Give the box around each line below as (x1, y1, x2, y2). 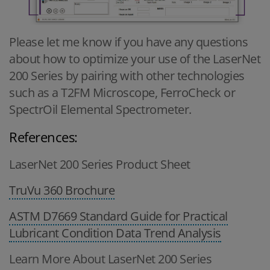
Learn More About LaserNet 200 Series (9, 250, 212, 267)
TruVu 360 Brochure (9, 181, 115, 198)
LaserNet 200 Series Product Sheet (9, 155, 190, 172)
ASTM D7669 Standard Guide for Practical (9, 207, 228, 224)
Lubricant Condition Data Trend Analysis (9, 224, 221, 241)
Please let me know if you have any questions (9, 33, 248, 50)
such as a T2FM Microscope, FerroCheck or (9, 84, 235, 101)
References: (9, 127, 78, 146)
